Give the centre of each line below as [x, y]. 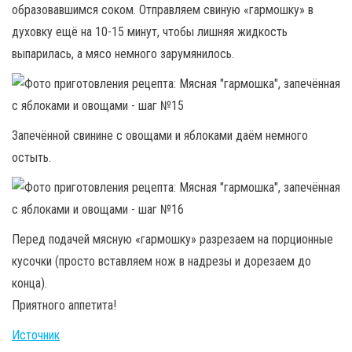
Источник [36, 335]
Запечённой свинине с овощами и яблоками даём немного [160, 135]
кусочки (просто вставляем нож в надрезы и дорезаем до [161, 261]
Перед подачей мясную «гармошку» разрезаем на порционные [172, 239]
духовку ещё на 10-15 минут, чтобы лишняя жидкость [150, 31]
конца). [29, 283]
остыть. [31, 157]
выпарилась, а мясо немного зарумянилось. [123, 53]
